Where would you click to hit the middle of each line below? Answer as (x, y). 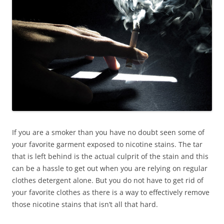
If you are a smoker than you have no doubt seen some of (108, 132)
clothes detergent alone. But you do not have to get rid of (108, 180)
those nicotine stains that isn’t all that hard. (85, 204)
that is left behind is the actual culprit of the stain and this (110, 156)
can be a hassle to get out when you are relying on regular (110, 168)
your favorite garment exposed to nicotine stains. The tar (107, 144)
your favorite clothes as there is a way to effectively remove (111, 192)
